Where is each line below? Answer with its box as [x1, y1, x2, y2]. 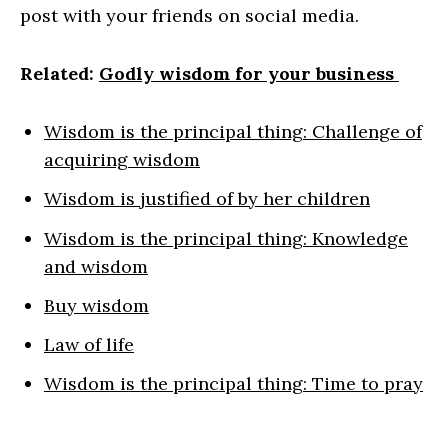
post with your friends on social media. [20, 4, 359, 28]
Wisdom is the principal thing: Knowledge [44, 226, 408, 250]
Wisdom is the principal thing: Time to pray [44, 372, 423, 396]
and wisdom [44, 254, 148, 278]
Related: [20, 62, 99, 86]
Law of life [44, 333, 134, 357]
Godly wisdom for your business [99, 62, 399, 86]
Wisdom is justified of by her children [44, 187, 370, 211]
